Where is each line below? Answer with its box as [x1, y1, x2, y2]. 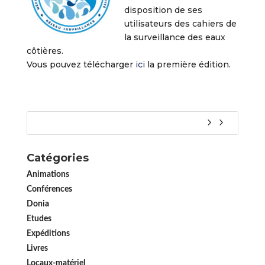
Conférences [26, 185, 72, 193]
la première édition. [147, 59, 231, 70]
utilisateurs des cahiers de [124, 18, 237, 29]
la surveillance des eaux [124, 32, 225, 43]
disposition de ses [124, 5, 202, 15]
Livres [26, 244, 48, 253]
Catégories [26, 151, 89, 164]
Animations [26, 170, 69, 179]
